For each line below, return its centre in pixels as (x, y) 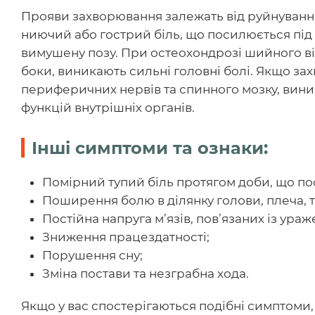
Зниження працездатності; (126, 237)
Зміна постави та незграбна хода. (146, 273)
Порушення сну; (92, 255)
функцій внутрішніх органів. (108, 107)
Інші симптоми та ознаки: (150, 148)
